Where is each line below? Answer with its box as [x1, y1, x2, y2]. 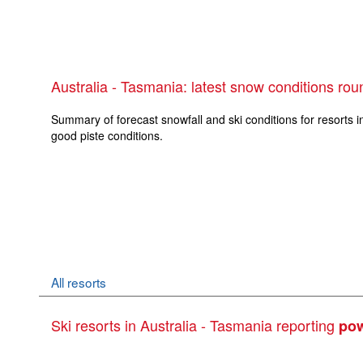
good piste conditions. [51, 127, 163, 144]
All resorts [51, 273, 106, 292]
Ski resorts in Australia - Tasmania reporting [61, 314, 339, 336]
